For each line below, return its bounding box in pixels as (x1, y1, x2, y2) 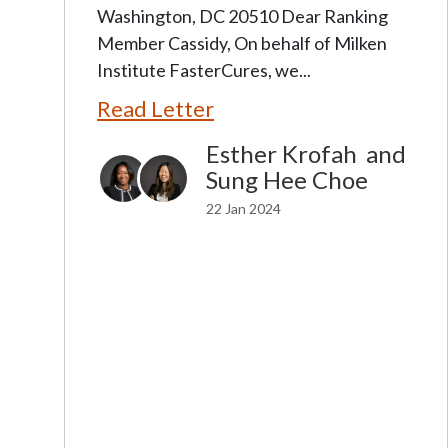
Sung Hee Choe (206, 165, 368, 194)
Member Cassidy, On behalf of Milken (97, 32, 387, 54)
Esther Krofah (206, 139, 357, 168)
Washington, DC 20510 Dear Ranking (97, 5, 388, 27)
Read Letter (97, 95, 214, 122)
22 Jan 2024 (206, 200, 281, 217)
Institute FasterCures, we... (97, 59, 311, 81)
